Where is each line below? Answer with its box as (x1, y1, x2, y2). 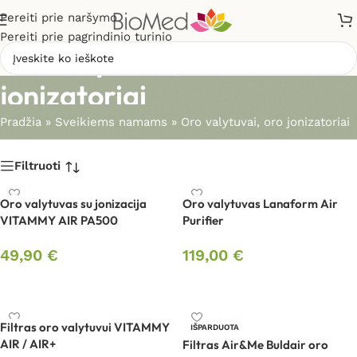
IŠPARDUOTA (190, 323, 239, 331)
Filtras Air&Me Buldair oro (182, 337, 328, 352)
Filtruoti (14, 158, 61, 173)
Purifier (182, 213, 224, 228)
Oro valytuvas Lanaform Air (182, 196, 338, 211)
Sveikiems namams (55, 115, 167, 129)
